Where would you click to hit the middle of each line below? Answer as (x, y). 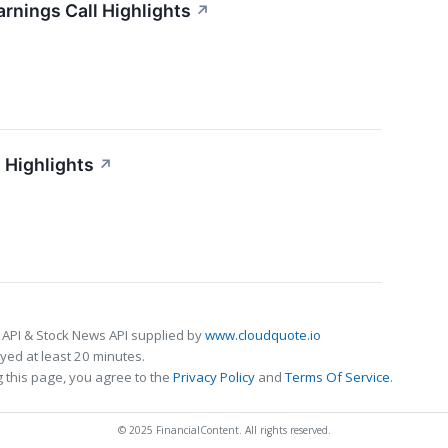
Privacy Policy (214, 377)
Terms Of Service (337, 377)
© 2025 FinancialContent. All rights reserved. (224, 430)
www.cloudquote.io (263, 335)
